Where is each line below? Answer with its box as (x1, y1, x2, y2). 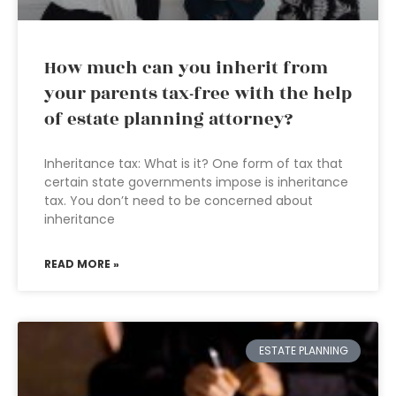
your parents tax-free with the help (44, 80, 352, 107)
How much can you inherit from (44, 55, 328, 81)
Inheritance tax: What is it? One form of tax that (44, 155, 343, 172)
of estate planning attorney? (44, 106, 293, 133)
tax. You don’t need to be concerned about (44, 192, 313, 209)
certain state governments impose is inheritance (44, 173, 348, 191)
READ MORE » (44, 256, 119, 271)
